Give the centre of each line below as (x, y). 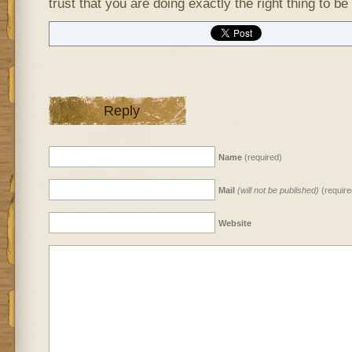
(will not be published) (278, 190)
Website (235, 223)
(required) (262, 157)
